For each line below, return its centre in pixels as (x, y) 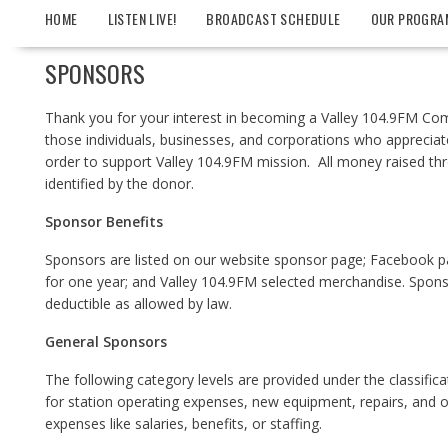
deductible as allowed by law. (138, 303)
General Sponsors (106, 341)
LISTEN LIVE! (142, 18)
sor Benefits (121, 221)
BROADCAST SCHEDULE (273, 18)
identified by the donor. (119, 183)
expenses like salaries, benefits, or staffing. (183, 423)
